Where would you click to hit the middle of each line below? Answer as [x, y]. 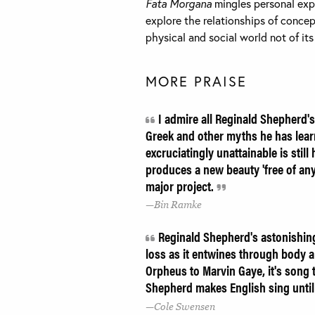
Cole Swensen [185, 307]
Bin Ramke [178, 205]
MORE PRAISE [196, 81]
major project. [181, 186]
